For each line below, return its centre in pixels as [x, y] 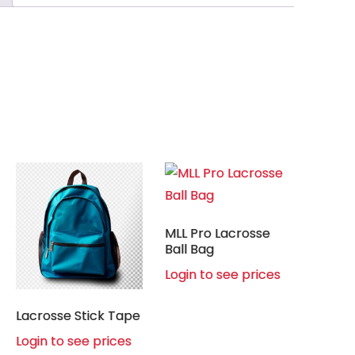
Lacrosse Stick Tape [78, 316]
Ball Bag [190, 249]
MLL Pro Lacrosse [218, 233]
